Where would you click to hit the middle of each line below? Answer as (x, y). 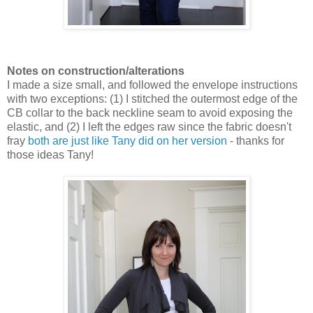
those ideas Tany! (50, 154)
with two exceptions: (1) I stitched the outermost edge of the (152, 99)
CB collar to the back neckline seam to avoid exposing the (150, 112)
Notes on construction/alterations (96, 71)
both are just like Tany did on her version (128, 140)
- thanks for (256, 140)
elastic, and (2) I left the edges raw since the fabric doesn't (149, 126)
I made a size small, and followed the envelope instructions (152, 85)
